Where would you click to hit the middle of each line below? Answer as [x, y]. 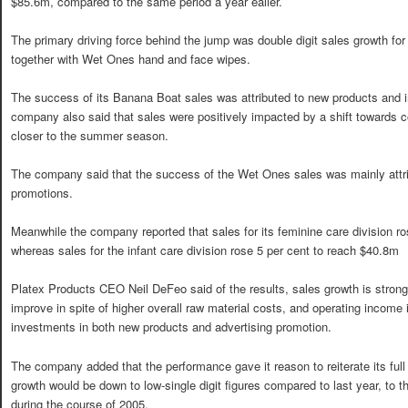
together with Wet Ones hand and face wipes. [131, 58]
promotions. [42, 193]
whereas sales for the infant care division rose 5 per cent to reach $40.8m [205, 250]
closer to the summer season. [90, 135]
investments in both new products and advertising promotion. [171, 327]
